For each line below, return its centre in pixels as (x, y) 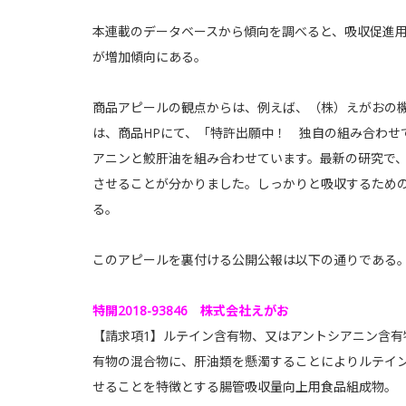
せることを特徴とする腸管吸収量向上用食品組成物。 (245, 387)
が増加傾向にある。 (150, 57)
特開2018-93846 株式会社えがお (191, 310)
